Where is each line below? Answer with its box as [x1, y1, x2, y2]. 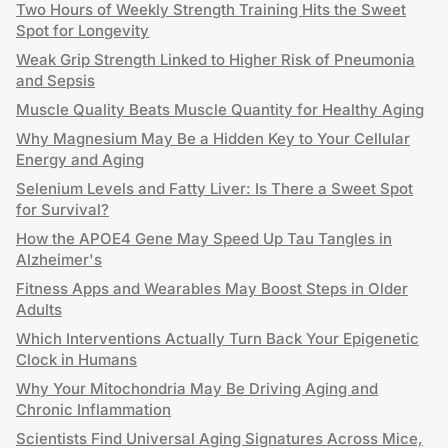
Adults [16, 300, 62, 319]
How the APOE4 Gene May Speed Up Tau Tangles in [16, 229, 392, 248]
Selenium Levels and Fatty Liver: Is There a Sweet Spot [16, 179, 413, 198]
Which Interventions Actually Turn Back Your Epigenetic [16, 329, 419, 348]
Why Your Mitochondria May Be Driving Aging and [16, 379, 378, 398]
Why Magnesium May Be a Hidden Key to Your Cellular [16, 129, 410, 148]
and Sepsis [16, 71, 95, 90]
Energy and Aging [16, 150, 144, 169]
